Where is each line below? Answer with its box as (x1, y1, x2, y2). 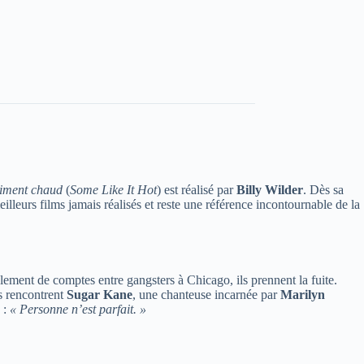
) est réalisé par (157, 183, 236, 197)
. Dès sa (303, 183, 344, 197)
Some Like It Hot (70, 183, 157, 197)
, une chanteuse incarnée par (132, 287, 280, 301)
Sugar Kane (67, 287, 132, 301)
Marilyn (280, 287, 325, 301)
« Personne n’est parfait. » (10, 301, 146, 316)
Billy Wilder (236, 183, 303, 197)
